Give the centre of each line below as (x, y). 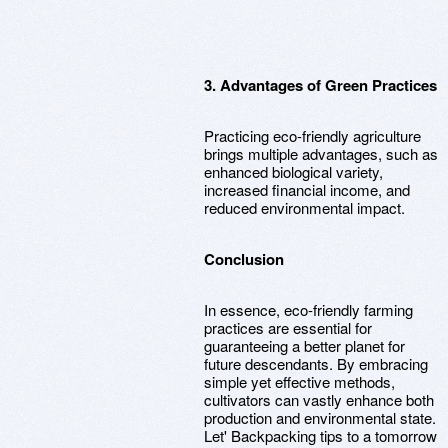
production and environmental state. (320, 417)
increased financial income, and (307, 189)
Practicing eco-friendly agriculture (312, 135)
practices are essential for (288, 327)
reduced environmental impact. (304, 207)
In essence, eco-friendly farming (308, 309)
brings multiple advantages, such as (321, 153)
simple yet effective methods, (299, 381)
